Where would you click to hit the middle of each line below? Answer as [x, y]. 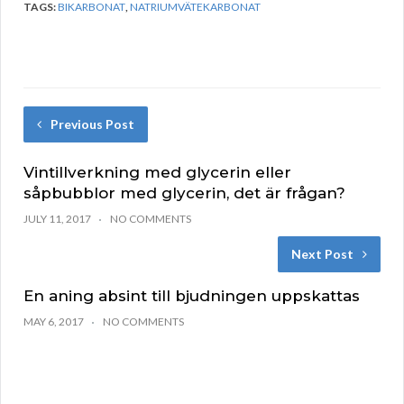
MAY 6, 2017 [54, 322]
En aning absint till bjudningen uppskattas [192, 296]
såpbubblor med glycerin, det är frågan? [184, 193]
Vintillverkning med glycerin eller [157, 173]
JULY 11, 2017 [57, 219]
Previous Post [92, 124]
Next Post [322, 254]
